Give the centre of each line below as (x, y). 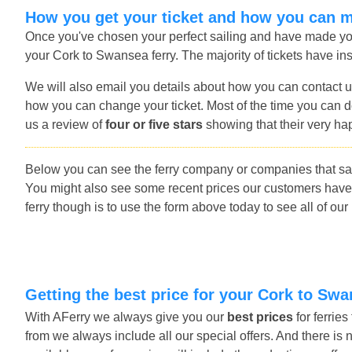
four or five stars (154, 124)
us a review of (65, 124)
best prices (260, 317)
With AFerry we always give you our (126, 317)
